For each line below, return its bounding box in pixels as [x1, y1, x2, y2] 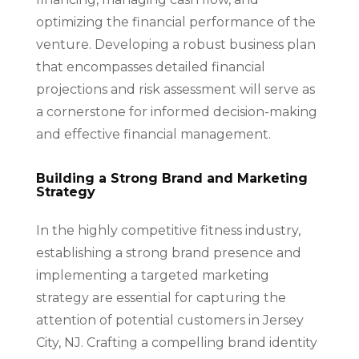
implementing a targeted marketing [35, 268, 269, 283]
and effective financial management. [35, 127, 271, 142]
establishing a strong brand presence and [35, 245, 301, 260]
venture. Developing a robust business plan [35, 37, 316, 52]
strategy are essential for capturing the [35, 290, 286, 305]
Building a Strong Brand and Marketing [35, 171, 308, 186]
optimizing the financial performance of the [35, 14, 316, 30]
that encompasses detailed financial [35, 59, 265, 75]
